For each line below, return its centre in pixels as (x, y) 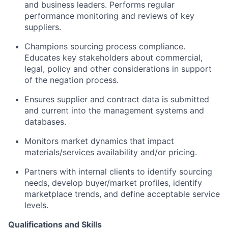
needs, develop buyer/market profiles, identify (113, 183)
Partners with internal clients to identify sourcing (118, 172)
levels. (36, 205)
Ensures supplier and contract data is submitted (117, 99)
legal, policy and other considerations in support (118, 69)
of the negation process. (72, 80)
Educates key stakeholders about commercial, (113, 58)
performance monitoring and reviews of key (109, 16)
